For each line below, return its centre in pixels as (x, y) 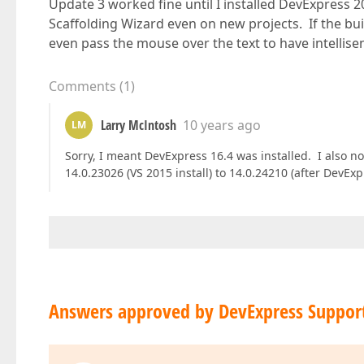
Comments (82, 86)
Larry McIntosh (139, 125)
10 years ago (222, 125)
